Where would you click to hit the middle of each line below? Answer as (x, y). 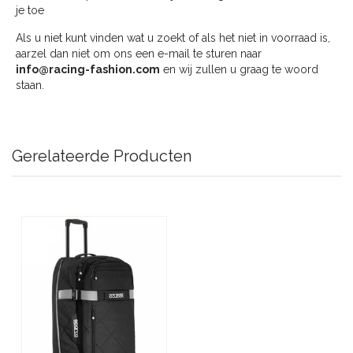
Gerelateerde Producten (102, 156)
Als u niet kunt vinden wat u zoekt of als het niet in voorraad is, (173, 38)
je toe (30, 11)
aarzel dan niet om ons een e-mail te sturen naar (139, 54)
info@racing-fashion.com (88, 70)
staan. (30, 85)
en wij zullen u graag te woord (239, 70)
